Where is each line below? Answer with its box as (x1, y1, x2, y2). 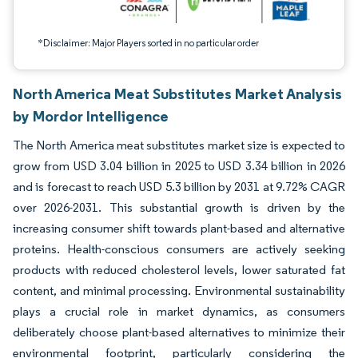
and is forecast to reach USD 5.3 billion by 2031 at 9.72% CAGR (13, 179, 345, 194)
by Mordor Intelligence (13, 106, 169, 125)
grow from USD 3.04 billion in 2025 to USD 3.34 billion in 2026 (13, 158, 345, 173)
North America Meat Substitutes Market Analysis (13, 84, 342, 103)
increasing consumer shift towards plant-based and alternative (13, 221, 345, 236)
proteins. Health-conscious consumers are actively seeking (13, 241, 345, 257)
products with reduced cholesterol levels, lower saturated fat (13, 262, 345, 277)
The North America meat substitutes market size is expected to (13, 137, 345, 153)
